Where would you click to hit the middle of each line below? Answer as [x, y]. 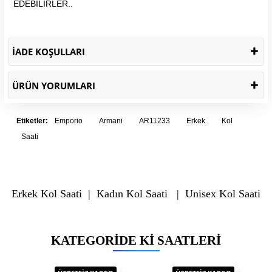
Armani [111, 121]
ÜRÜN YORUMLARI [54, 85]
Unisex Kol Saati [223, 193]
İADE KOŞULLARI [49, 51]
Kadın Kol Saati [132, 193]
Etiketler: [33, 121]
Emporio [69, 121]
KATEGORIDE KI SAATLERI [136, 240]
